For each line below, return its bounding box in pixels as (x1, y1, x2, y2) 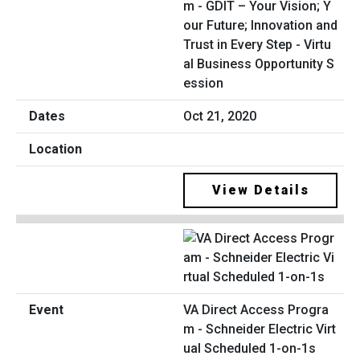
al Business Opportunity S (183, 55, 334, 72)
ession (183, 75, 223, 91)
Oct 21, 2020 (183, 108, 256, 124)
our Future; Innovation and (183, 17, 337, 33)
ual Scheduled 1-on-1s (183, 341, 316, 357)
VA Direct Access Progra (183, 302, 329, 318)
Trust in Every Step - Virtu (183, 36, 331, 52)
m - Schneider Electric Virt (183, 321, 336, 337)
